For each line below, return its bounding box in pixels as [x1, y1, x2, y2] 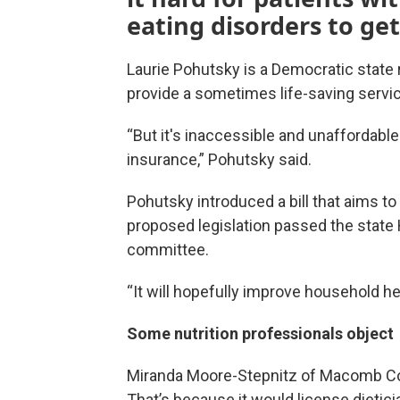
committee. [127, 240, 209, 259]
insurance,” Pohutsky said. [127, 150, 312, 169]
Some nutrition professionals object [127, 324, 394, 343]
